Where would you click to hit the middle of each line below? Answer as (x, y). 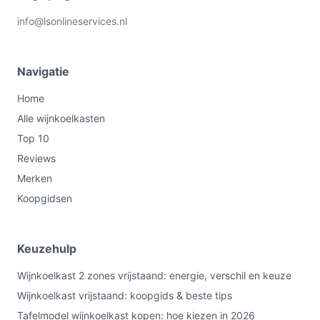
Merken (35, 179)
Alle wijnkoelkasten (61, 119)
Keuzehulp (47, 249)
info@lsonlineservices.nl (72, 21)
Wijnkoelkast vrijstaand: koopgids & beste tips (125, 296)
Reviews (36, 159)
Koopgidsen (45, 199)
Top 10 (33, 139)
